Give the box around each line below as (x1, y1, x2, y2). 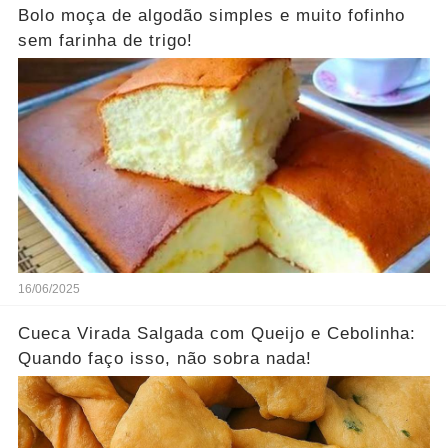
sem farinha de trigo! (17, 31, 193, 51)
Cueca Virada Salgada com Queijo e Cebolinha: (17, 324, 416, 344)
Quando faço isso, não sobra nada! (17, 349, 312, 369)
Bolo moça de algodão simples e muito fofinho (17, 6, 405, 26)
